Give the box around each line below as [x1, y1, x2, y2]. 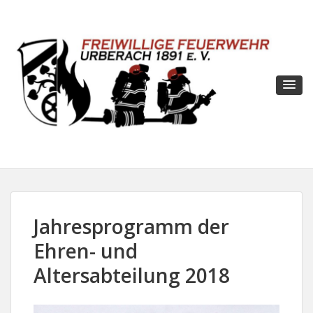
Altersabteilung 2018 [34, 261, 230, 289]
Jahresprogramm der [34, 212, 229, 240]
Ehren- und [34, 237, 138, 264]
